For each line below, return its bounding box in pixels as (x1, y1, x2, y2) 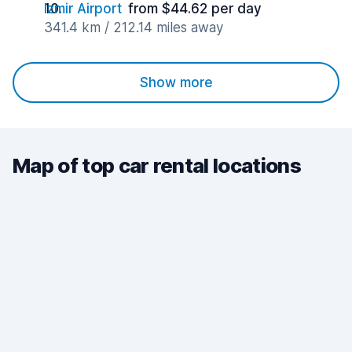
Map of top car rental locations (13, 153, 301, 178)
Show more (139, 75, 213, 90)
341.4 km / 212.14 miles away (44, 20, 223, 35)
